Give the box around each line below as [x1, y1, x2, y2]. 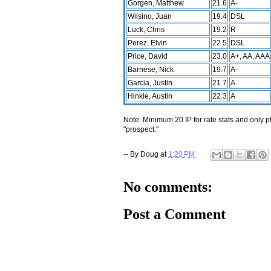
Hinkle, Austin [128, 91, 172, 100]
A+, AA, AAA [230, 51, 270, 60]
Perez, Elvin [128, 38, 167, 47]
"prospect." [123, 125, 158, 134]
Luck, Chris [128, 25, 165, 34]
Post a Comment [123, 206, 226, 222]
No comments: [123, 178, 212, 195]
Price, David [128, 51, 168, 60]
